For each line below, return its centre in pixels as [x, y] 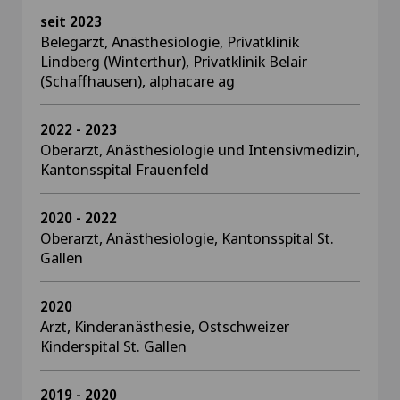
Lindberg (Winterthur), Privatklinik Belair [174, 61]
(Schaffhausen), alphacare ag [137, 81]
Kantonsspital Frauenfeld [125, 169]
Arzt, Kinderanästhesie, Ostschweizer [165, 326]
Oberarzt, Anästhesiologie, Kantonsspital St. [187, 238]
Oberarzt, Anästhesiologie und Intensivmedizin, [200, 150]
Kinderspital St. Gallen [113, 346]
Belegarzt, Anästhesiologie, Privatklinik [170, 42]
